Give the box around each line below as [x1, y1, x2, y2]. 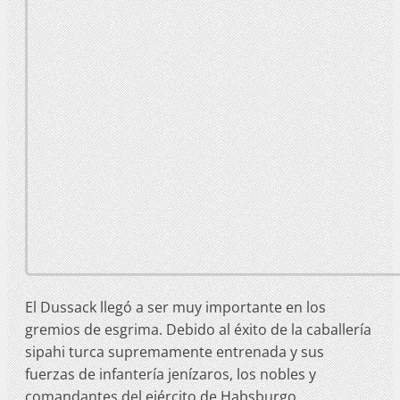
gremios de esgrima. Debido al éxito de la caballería [25, 319, 371, 339]
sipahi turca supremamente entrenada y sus [25, 341, 324, 362]
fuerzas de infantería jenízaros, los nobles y [25, 363, 316, 384]
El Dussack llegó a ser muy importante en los [25, 296, 326, 317]
